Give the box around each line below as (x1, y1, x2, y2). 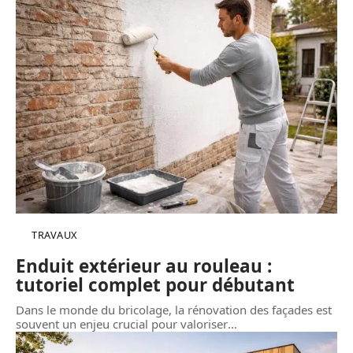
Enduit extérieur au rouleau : (16, 253, 272, 278)
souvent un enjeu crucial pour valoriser (16, 315, 228, 332)
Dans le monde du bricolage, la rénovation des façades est (16, 301, 332, 318)
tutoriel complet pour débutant (16, 272, 295, 297)
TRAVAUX (32, 227, 77, 242)
